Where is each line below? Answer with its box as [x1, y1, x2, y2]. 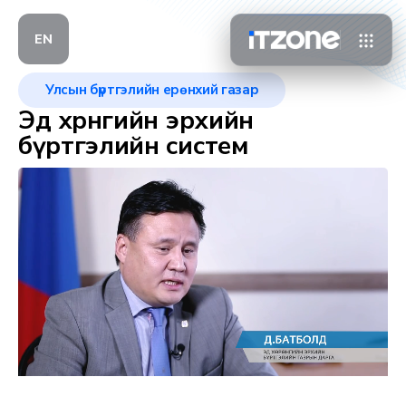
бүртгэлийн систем [18, 129, 249, 163]
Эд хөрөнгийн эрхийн [18, 103, 254, 138]
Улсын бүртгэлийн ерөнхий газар [45, 81, 259, 99]
